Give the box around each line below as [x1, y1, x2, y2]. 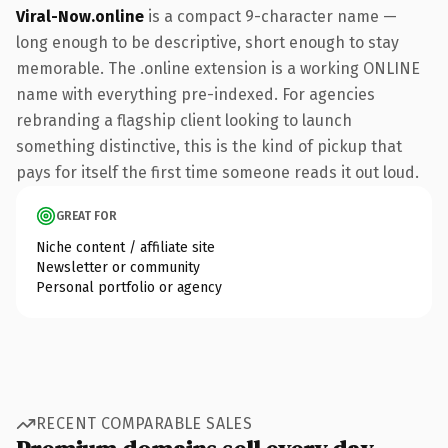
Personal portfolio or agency [36, 278, 222, 296]
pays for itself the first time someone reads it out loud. [16, 162, 419, 182]
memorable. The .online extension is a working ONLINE [16, 58, 420, 78]
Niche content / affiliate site [36, 238, 215, 256]
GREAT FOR [56, 208, 117, 223]
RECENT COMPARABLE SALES [36, 414, 253, 433]
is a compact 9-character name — [144, 6, 397, 26]
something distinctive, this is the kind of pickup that [16, 136, 402, 156]
